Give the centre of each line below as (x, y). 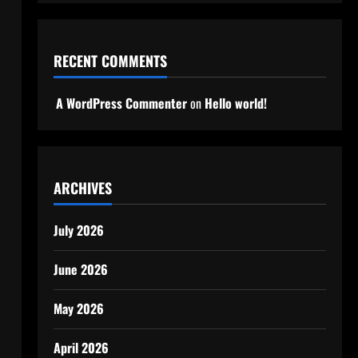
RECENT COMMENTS (110, 61)
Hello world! (235, 103)
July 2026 (78, 230)
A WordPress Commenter (121, 103)
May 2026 (78, 308)
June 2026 (80, 269)
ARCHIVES (82, 188)
